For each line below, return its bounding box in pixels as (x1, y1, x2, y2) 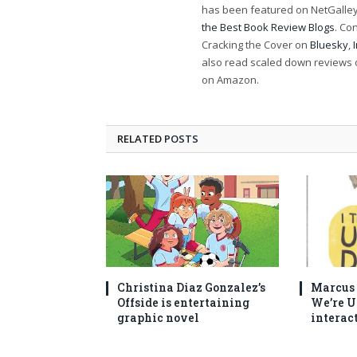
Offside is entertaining (117, 295, 249, 311)
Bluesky (310, 37, 348, 52)
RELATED (117, 131, 164, 146)
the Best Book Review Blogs (202, 19, 335, 34)
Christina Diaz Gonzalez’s (117, 280, 265, 296)
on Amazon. (202, 72, 259, 87)
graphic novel (117, 310, 199, 326)
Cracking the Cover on (202, 37, 310, 52)
